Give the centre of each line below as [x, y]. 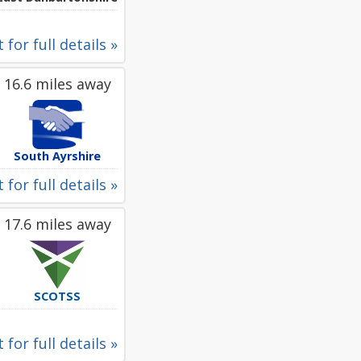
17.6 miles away [57, 224]
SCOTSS [57, 296]
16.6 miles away [57, 84]
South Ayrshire [57, 156]
